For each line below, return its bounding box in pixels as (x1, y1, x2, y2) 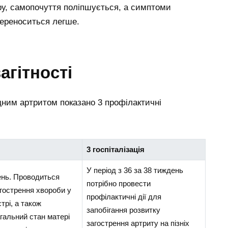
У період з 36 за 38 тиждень (86, 165, 183, 175)
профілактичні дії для (86, 192, 161, 201)
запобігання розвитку (86, 205, 160, 214)
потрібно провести (86, 179, 151, 188)
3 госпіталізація (86, 145, 145, 154)
